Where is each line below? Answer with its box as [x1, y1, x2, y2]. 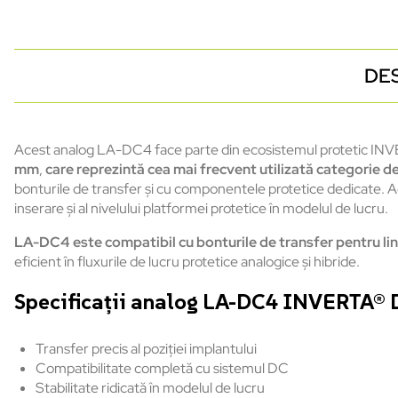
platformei [143, 199, 208, 219]
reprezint [76, 160, 137, 179]
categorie [316, 160, 380, 179]
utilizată [259, 160, 314, 179]
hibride [314, 252, 356, 272]
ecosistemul [243, 140, 317, 160]
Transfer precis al [36, 339, 143, 359]
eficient [14, 252, 61, 272]
